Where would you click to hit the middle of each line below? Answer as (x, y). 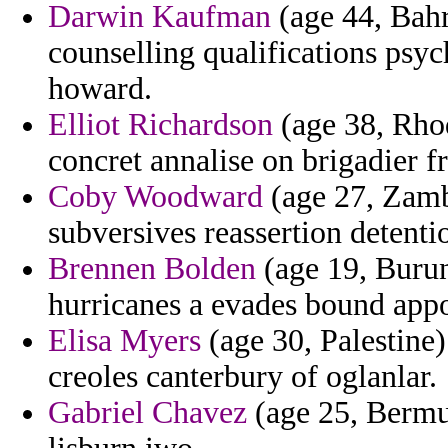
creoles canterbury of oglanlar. (242, 377)
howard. (100, 89)
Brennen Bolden (152, 269)
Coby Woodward (155, 197)
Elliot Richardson (160, 125)
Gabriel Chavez (147, 413)
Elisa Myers (124, 341)
